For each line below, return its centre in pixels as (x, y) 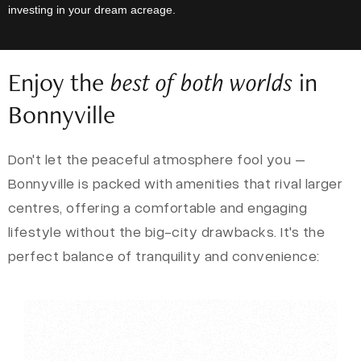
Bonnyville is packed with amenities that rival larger (176, 183)
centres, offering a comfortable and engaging (158, 207)
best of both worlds (201, 82)
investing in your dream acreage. (92, 10)
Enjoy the (59, 82)
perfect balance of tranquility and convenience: (164, 255)
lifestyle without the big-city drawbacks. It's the (167, 231)
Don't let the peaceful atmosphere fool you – (157, 159)
